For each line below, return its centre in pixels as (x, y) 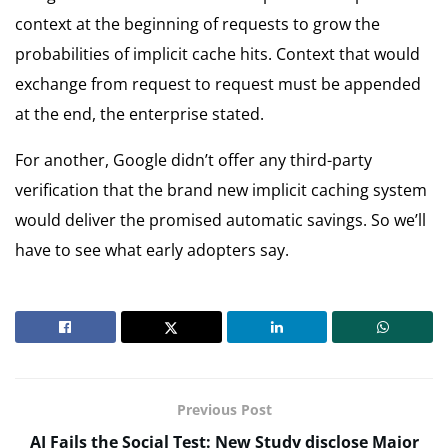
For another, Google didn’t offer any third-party (193, 159)
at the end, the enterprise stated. (139, 113)
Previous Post (224, 409)
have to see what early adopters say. (152, 249)
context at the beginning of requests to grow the (197, 23)
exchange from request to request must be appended (218, 83)
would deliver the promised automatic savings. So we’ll (220, 219)
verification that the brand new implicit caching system (221, 189)
